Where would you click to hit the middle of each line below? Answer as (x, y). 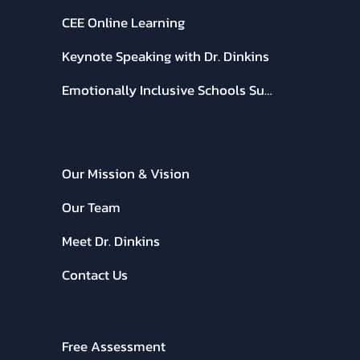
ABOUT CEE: (93, 140)
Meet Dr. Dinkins (111, 241)
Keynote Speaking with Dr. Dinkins (166, 56)
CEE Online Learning (124, 22)
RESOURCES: (95, 312)
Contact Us (95, 275)
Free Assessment (114, 346)
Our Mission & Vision (126, 174)
